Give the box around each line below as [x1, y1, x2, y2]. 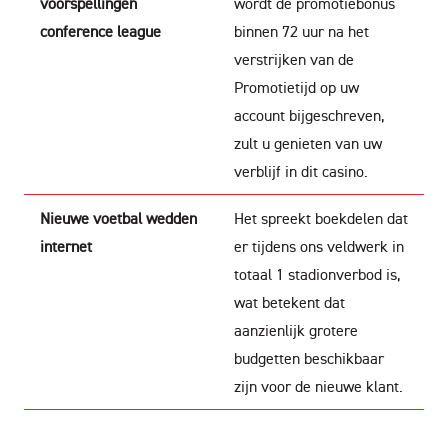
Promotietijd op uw [234, 77, 359, 97]
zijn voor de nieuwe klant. [234, 376, 403, 396]
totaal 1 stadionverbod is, [234, 264, 400, 284]
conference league [40, 21, 161, 41]
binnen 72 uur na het [234, 21, 369, 41]
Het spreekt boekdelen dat [234, 208, 408, 228]
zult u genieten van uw [234, 133, 382, 153]
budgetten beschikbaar [234, 348, 384, 368]
